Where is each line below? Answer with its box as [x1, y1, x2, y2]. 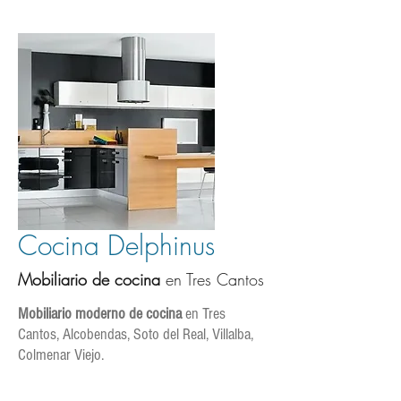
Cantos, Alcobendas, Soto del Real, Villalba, [18, 325, 253, 344]
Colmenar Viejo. [18, 346, 104, 364]
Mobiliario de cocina [18, 269, 160, 290]
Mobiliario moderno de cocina [18, 304, 182, 323]
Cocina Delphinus [18, 227, 215, 263]
